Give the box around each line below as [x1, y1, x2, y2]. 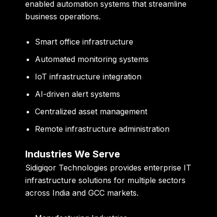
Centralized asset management [35, 106, 148, 116]
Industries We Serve [25, 148, 121, 160]
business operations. [25, 12, 101, 22]
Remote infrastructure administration [35, 124, 170, 134]
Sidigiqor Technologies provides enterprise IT [25, 162, 192, 172]
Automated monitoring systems [35, 54, 149, 64]
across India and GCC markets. [25, 187, 139, 198]
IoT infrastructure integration [35, 71, 142, 81]
